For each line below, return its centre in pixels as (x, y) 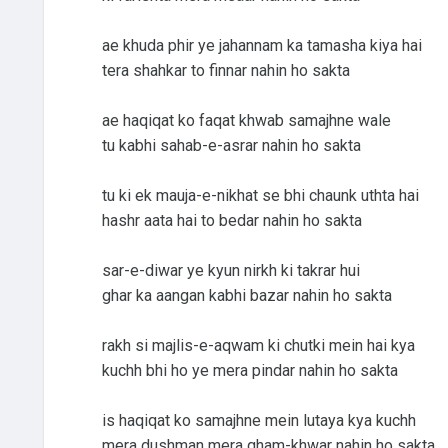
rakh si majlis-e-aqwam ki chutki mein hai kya (258, 345)
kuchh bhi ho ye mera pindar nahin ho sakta (249, 370)
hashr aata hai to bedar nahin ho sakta (231, 220)
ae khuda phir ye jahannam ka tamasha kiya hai (261, 45)
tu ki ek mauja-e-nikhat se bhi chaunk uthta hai (260, 195)
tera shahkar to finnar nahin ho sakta (225, 70)
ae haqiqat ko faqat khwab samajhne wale (246, 120)
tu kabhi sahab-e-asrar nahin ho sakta (231, 145)
